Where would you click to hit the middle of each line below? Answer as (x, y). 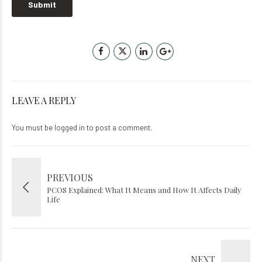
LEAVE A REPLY (44, 100)
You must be (33, 127)
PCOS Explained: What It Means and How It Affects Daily (144, 189)
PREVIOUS (70, 177)
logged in (70, 127)
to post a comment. (118, 127)
